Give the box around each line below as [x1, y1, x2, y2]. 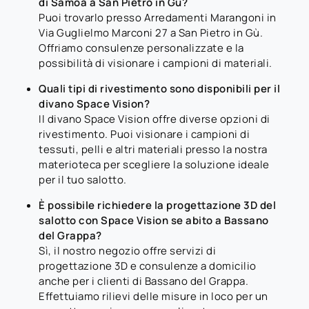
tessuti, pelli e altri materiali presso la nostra [39, 141, 268, 157]
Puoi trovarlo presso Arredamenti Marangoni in [39, 10, 277, 25]
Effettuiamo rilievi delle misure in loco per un [39, 288, 268, 303]
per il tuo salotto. [39, 172, 127, 187]
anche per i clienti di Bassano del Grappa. [39, 273, 248, 288]
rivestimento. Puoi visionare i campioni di [39, 126, 250, 141]
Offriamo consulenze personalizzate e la [39, 40, 244, 55]
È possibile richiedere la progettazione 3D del [39, 197, 276, 212]
